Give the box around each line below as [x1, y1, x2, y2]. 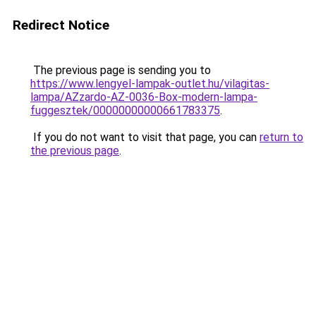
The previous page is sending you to [30, 63, 211, 77]
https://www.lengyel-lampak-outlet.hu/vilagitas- [30, 77, 269, 90]
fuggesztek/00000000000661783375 [30, 104, 220, 117]
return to [260, 130, 303, 144]
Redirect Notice [13, 17, 109, 33]
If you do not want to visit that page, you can [30, 130, 260, 144]
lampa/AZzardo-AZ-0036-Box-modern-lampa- [30, 90, 257, 104]
